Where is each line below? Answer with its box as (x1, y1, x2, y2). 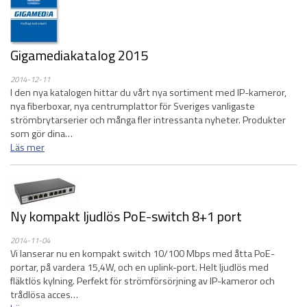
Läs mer (10, 140, 45, 155)
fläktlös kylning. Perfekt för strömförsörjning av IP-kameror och (10, 273, 275, 288)
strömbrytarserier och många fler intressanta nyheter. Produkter (10, 112, 286, 127)
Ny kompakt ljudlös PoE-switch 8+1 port (10, 206, 242, 227)
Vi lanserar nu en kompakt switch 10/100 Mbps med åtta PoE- (10, 246, 275, 261)
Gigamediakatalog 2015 (10, 45, 148, 66)
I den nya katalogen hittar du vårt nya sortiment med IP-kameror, (10, 85, 286, 100)
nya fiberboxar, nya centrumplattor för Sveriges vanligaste (10, 99, 255, 114)
